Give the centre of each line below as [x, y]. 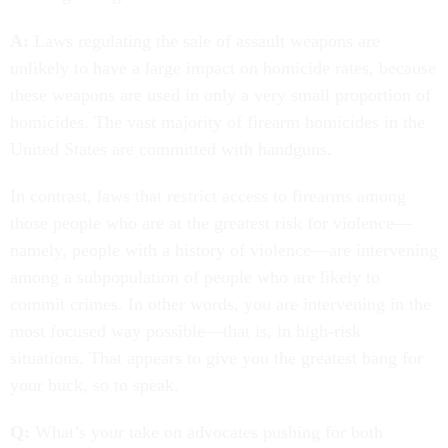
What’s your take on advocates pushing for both [206, 431]
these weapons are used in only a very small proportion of [220, 94]
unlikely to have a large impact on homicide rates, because [223, 67]
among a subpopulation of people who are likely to [195, 276]
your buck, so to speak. [94, 384]
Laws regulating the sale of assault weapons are [204, 40]
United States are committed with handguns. [171, 148]
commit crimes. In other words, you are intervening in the [220, 303]
